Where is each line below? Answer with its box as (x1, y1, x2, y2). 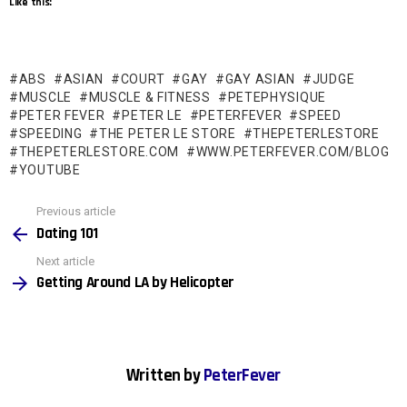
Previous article (36, 204, 115, 219)
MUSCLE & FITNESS (88, 90, 211, 105)
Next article (36, 253, 94, 268)
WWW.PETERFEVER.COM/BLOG (195, 144, 390, 160)
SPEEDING (18, 126, 83, 142)
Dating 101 (36, 223, 98, 243)
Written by (125, 364, 203, 388)
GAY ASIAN (224, 72, 296, 87)
